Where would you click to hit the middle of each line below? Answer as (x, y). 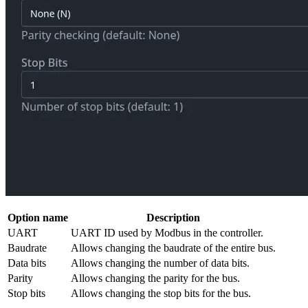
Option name (38, 218)
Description (173, 218)
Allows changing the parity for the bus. (155, 278)
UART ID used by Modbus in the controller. (167, 233)
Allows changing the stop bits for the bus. (161, 294)
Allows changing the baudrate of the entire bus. (173, 248)
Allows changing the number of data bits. (160, 263)
